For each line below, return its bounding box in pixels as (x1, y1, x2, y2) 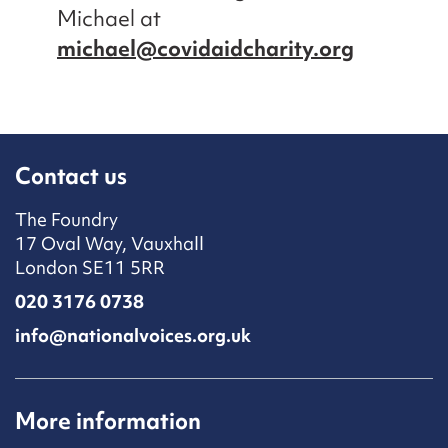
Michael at (57, 4, 161, 34)
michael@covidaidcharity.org (57, 34, 354, 64)
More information (15, 406, 201, 437)
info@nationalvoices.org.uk (15, 323, 251, 349)
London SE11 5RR (15, 255, 165, 281)
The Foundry (15, 207, 118, 233)
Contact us (15, 161, 127, 192)
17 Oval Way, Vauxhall (15, 231, 204, 257)
